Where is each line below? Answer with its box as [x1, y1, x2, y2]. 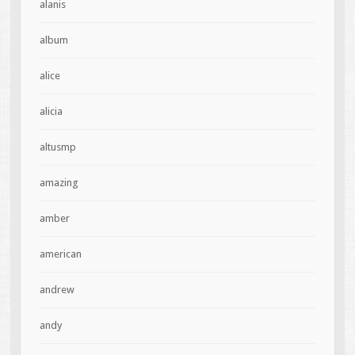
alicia [39, 105, 63, 118]
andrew [39, 284, 74, 296]
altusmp [39, 141, 76, 154]
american [39, 248, 82, 261]
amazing [39, 177, 78, 189]
